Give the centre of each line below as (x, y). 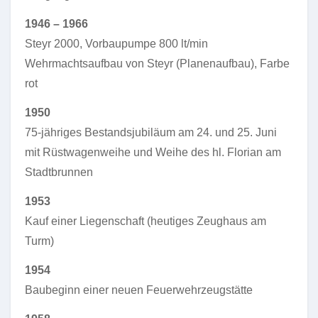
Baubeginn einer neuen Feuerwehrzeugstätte (139, 290)
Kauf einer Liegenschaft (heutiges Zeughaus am (146, 221)
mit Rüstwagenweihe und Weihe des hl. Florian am (153, 152)
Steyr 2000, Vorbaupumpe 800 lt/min (116, 44)
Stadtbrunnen (59, 172)
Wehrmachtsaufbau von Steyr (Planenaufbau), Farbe (157, 64)
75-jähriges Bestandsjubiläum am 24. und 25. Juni (151, 132)
